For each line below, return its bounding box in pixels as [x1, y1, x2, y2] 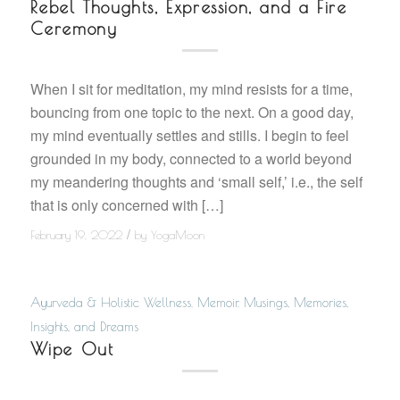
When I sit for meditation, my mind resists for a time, [29, 79, 353, 100]
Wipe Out [29, 338, 114, 359]
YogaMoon [150, 228, 204, 242]
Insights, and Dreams [29, 318, 138, 334]
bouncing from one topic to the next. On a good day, [29, 102, 354, 123]
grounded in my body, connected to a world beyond [29, 148, 352, 170]
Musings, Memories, [243, 294, 348, 310]
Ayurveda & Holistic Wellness [29, 294, 191, 310]
